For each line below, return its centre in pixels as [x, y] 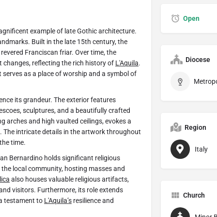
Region [195, 128]
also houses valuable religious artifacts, [69, 179]
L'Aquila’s [58, 201]
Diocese [198, 60]
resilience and [93, 201]
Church [194, 195]
